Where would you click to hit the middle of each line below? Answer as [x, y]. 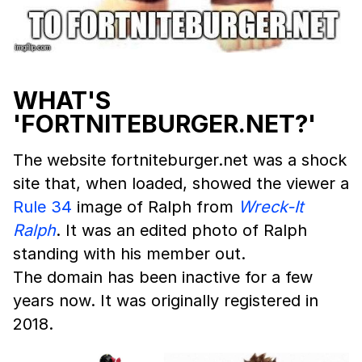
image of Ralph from [155, 206]
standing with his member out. [129, 253]
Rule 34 [42, 206]
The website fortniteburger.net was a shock [180, 160]
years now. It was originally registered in [166, 300]
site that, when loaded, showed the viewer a [181, 183]
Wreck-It [271, 206]
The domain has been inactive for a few [163, 277]
